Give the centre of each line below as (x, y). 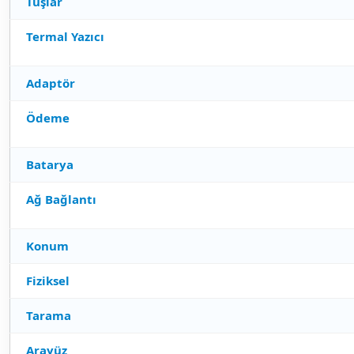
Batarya (50, 164)
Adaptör (51, 83)
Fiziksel (48, 281)
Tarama (49, 315)
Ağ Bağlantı (61, 199)
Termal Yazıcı (65, 36)
